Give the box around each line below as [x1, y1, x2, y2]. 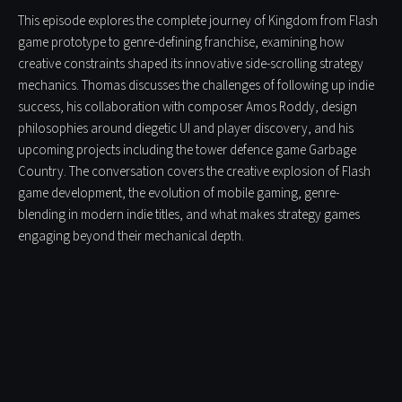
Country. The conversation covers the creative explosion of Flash [18, 162, 371, 181]
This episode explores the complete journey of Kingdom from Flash [18, 11, 378, 31]
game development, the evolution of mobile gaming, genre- [18, 183, 339, 203]
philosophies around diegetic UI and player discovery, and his [18, 118, 354, 138]
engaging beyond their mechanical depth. [18, 226, 244, 246]
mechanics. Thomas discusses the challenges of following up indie [18, 75, 374, 95]
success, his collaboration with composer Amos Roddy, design [18, 97, 357, 117]
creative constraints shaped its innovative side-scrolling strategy [18, 54, 363, 74]
